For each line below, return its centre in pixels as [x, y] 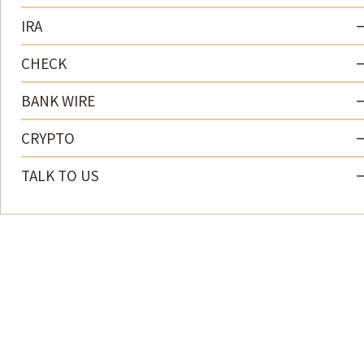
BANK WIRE [58, 101]
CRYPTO [48, 138]
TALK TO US [60, 175]
